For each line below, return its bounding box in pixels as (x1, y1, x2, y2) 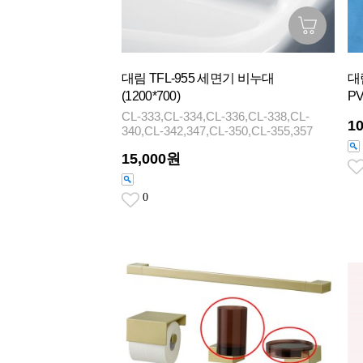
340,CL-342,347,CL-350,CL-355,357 (122, 123, 313, 138)
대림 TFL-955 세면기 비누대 (122, 70, 275, 85)
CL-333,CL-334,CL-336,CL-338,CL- (122, 109, 310, 123)
